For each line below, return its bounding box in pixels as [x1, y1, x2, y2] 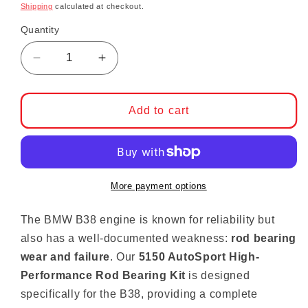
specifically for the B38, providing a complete [20, 288, 258, 300]
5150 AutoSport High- [138, 251, 260, 263]
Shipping [20, 1, 53, 10]
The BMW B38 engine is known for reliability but [20, 214, 275, 226]
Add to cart [129, 104, 189, 116]
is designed [185, 269, 250, 282]
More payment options [111, 181, 207, 192]
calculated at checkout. [52, 1, 144, 10]
